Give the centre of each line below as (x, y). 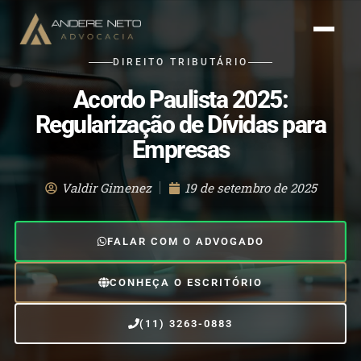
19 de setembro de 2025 (250, 188)
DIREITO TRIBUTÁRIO (180, 62)
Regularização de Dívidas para (180, 125)
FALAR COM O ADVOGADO (186, 241)
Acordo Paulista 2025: (180, 100)
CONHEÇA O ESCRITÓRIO (186, 283)
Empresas (180, 150)
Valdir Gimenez (106, 188)
